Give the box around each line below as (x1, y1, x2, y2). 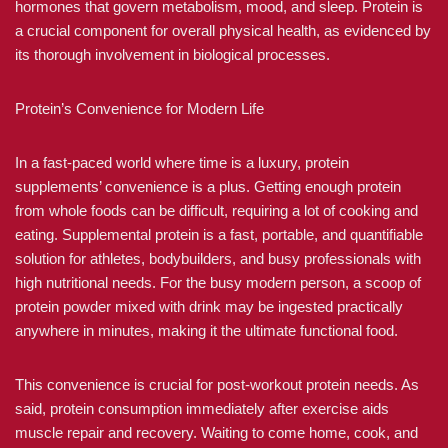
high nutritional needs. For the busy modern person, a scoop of (15, 274, 421, 291)
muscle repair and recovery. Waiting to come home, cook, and (15, 424, 418, 441)
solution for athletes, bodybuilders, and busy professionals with (15, 250, 421, 267)
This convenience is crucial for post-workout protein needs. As (15, 376, 419, 393)
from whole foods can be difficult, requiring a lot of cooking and (15, 202, 418, 219)
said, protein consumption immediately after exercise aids (15, 400, 389, 417)
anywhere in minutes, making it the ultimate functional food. (15, 322, 398, 339)
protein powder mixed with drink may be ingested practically (15, 298, 403, 315)
